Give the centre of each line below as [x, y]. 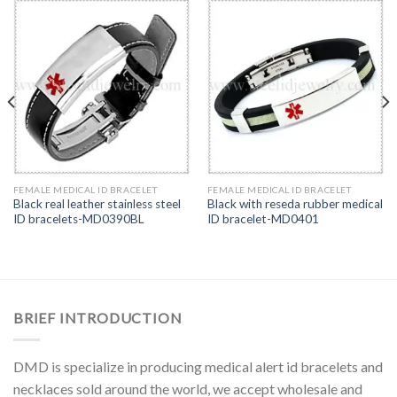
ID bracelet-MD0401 [263, 219]
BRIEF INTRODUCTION [98, 318]
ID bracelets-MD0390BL [78, 219]
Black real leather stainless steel [97, 204]
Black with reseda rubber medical [295, 204]
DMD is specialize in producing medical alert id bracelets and [198, 366]
